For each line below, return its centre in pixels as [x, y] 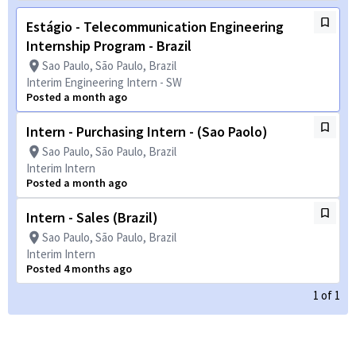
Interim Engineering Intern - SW [104, 82]
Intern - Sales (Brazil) [92, 217]
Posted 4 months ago [79, 269]
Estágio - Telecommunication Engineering [155, 27]
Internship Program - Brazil [109, 46]
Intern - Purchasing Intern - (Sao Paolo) [147, 132]
